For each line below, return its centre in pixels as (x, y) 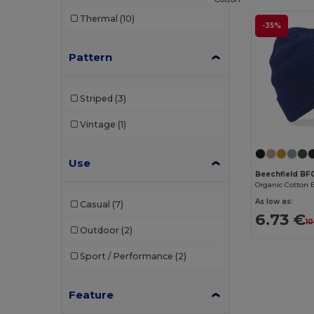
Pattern (91, 57)
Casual (95, 204)
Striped (96, 98)
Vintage (97, 124)
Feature (91, 295)
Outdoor (99, 230)
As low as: (274, 202)
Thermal (98, 18)
